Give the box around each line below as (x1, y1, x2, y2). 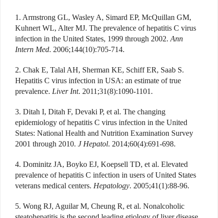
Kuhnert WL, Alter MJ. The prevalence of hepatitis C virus (15, 23, 196, 32)
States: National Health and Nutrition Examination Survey (15, 128, 193, 137)
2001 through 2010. (15, 139, 78, 148)
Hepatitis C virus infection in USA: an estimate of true (15, 76, 181, 85)
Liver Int (52, 87, 78, 95)
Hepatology (93, 181, 129, 190)
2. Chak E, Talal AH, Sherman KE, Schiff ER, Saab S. (15, 65, 184, 74)
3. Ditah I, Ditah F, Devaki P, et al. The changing (15, 107, 165, 116)
